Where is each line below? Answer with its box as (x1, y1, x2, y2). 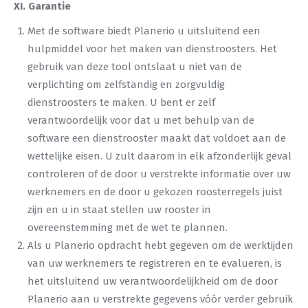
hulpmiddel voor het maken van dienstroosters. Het (27, 43, 277, 55)
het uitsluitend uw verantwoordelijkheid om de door (27, 275, 278, 287)
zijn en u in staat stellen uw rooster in (27, 203, 211, 216)
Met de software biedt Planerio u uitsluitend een (27, 25, 261, 37)
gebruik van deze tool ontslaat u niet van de (27, 60, 242, 73)
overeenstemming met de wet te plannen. (27, 221, 228, 234)
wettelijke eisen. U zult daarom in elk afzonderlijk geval (27, 150, 291, 162)
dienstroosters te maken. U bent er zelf (27, 96, 215, 109)
